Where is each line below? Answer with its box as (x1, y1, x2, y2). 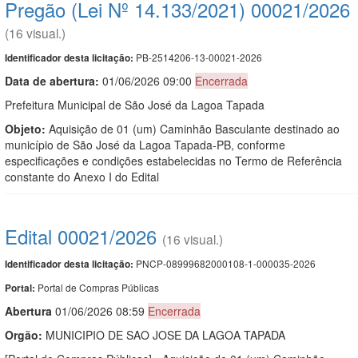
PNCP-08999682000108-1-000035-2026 (133, 256, 316, 270)
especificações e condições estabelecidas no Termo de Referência (5, 152, 342, 169)
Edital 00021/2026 (5, 221, 157, 250)
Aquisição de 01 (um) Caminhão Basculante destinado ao (46, 120, 340, 137)
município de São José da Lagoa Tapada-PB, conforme (5, 136, 285, 153)
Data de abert (5, 72, 78, 89)
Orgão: (5, 326, 42, 343)
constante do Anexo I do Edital (5, 168, 159, 185)
